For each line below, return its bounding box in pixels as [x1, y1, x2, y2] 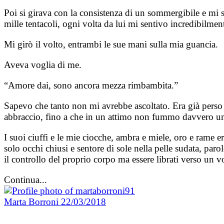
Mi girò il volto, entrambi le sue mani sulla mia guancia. [4, 38, 218, 49]
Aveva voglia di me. [4, 59, 81, 70]
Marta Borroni [4, 196, 61, 207]
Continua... [4, 174, 47, 185]
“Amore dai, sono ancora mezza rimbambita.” [4, 79, 178, 90]
